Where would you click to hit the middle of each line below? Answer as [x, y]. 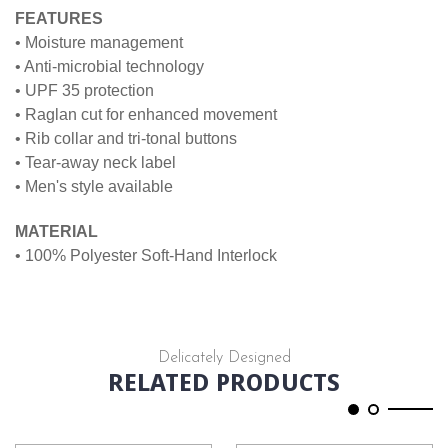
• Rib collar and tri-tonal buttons [126, 139]
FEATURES [59, 19]
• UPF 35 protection [84, 91]
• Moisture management [99, 43]
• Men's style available [94, 187]
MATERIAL [56, 232]
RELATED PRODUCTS [224, 382]
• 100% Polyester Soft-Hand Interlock [146, 256]
